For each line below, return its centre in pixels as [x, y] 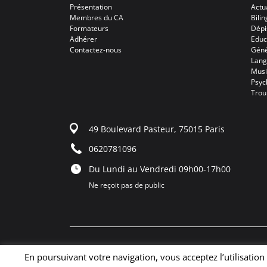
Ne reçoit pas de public [127, 185]
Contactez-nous [96, 49]
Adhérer [83, 39]
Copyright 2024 [139, 258]
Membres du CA [97, 17]
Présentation [91, 7]
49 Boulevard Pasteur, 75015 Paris [157, 129]
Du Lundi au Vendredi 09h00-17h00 [160, 169]
